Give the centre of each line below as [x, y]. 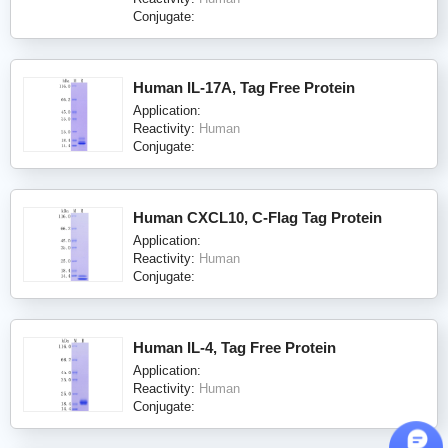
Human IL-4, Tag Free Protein [234, 347]
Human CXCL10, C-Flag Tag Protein [257, 217]
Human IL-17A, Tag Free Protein [244, 87]
